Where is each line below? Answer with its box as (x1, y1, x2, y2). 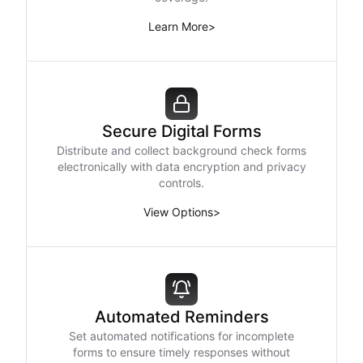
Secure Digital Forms (101, 122, 262, 141)
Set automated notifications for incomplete (69, 329, 294, 343)
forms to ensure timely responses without (73, 345, 290, 359)
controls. (159, 176, 204, 190)
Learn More (147, 19, 208, 33)
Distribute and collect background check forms (57, 143, 306, 157)
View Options (143, 205, 213, 219)
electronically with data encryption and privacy (57, 160, 306, 173)
